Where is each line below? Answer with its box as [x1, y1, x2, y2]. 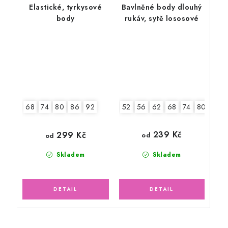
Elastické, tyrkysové [29, 2, 102, 12]
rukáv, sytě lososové [124, 13, 199, 23]
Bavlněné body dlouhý [121, 2, 202, 12]
